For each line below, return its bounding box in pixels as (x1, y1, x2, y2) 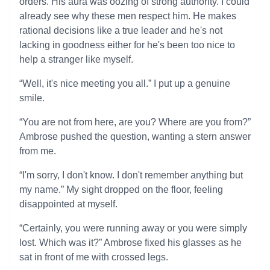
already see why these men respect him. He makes (19, 11, 236, 21)
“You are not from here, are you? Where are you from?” (19, 117, 251, 127)
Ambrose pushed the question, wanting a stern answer (19, 131, 251, 142)
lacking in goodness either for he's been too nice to (19, 40, 235, 50)
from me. (19, 146, 56, 156)
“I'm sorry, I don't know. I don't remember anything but (19, 170, 243, 180)
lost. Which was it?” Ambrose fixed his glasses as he (19, 237, 242, 248)
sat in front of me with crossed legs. (19, 252, 168, 262)
